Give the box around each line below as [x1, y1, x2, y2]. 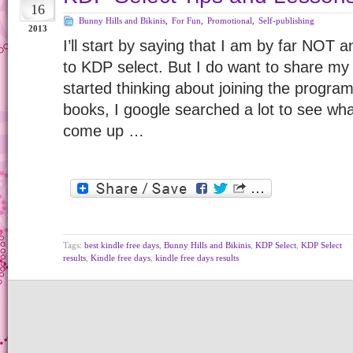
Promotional [207, 16, 252, 25]
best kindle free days [84, 240, 159, 250]
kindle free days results [155, 253, 239, 262]
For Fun [172, 16, 201, 25]
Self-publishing [258, 16, 314, 25]
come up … [63, 122, 144, 139]
